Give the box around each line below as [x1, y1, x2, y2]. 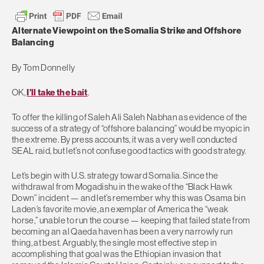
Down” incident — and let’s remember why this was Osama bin [12, 193, 246, 203]
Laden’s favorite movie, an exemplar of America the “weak [12, 204, 229, 214]
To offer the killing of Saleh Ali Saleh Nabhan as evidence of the [12, 112, 247, 123]
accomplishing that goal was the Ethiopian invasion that [12, 249, 222, 259]
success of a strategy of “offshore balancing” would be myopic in [12, 123, 250, 134]
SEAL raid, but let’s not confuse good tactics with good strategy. [12, 146, 246, 156]
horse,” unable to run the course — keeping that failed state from [12, 215, 250, 226]
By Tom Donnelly [12, 62, 75, 73]
